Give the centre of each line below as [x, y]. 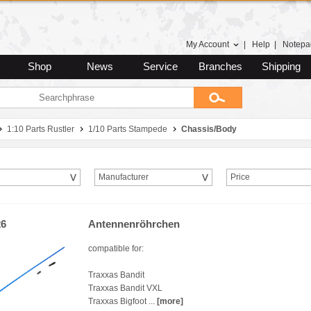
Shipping [281, 67]
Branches [220, 67]
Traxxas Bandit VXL [125, 288]
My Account [208, 44]
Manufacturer [124, 177]
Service [160, 67]
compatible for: [116, 249]
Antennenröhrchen [134, 224]
